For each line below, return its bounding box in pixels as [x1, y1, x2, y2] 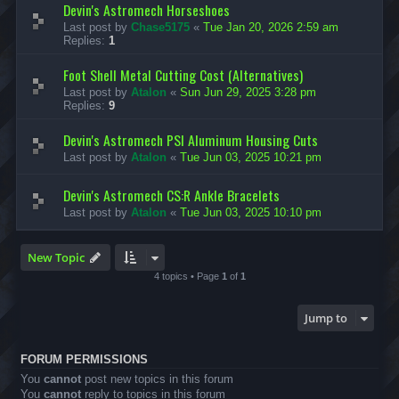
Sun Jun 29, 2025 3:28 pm [180, 85, 316, 99]
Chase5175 [131, 20, 190, 34]
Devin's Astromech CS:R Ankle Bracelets [63, 183, 280, 206]
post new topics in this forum [81, 371, 233, 386]
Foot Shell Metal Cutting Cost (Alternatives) [63, 63, 303, 85]
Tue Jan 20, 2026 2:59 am [203, 20, 338, 34]
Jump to [305, 309, 347, 326]
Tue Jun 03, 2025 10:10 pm [180, 205, 322, 219]
